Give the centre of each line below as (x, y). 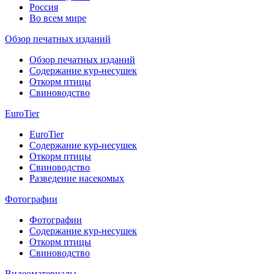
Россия (44, 7)
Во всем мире (58, 18)
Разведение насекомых (77, 179)
